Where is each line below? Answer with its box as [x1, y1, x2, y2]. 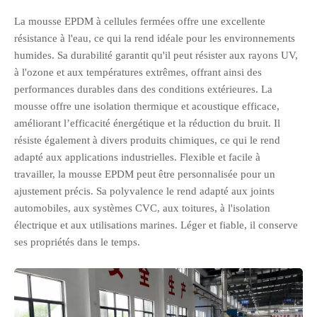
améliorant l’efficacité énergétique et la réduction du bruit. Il [14, 117, 280, 129]
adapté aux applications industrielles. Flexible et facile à [14, 151, 260, 163]
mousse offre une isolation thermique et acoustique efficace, [14, 100, 279, 112]
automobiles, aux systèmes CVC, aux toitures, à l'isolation [14, 202, 270, 214]
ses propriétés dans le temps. [14, 236, 140, 248]
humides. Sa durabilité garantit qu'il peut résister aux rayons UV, [14, 50, 298, 61]
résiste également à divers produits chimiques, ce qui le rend [14, 134, 280, 146]
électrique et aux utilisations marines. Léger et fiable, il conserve [14, 219, 298, 231]
